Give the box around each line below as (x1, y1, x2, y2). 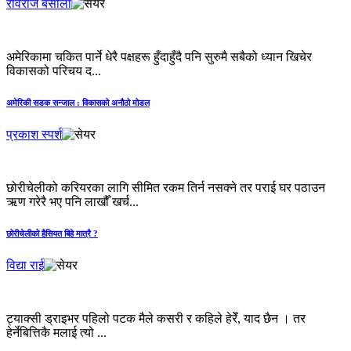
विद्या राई (6, 259, 44, 273)
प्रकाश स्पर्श (6, 128, 62, 142)
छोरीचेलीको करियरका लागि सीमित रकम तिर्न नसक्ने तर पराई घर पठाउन (6, 181, 325, 195)
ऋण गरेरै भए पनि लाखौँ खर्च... (6, 195, 139, 209)
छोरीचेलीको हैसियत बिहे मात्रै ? (6, 229, 98, 239)
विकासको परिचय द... (6, 64, 101, 78)
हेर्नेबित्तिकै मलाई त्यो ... (6, 326, 107, 340)
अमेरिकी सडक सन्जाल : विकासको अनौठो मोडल (6, 98, 150, 108)
